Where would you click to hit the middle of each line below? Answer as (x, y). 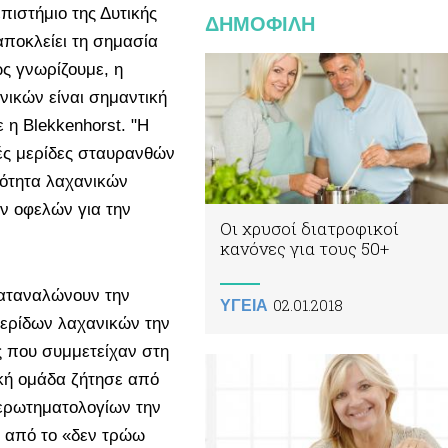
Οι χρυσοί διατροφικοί (309, 229)
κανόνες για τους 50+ (304, 249)
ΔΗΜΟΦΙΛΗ (260, 24)
